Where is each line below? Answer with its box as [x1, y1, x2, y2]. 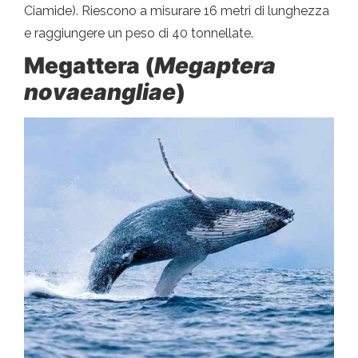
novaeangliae [24, 78, 176, 105]
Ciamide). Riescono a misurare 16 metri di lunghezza [24, 2, 329, 18]
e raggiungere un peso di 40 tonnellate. [24, 25, 253, 41]
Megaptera [154, 51, 276, 79]
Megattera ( [24, 51, 154, 79]
